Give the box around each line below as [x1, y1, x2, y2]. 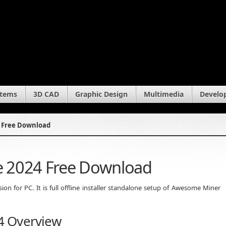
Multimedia [144, 89, 184, 99]
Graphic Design [75, 89, 128, 99]
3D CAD [33, 89, 59, 99]
